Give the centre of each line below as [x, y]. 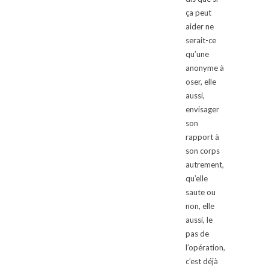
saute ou [201, 192]
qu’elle [197, 179]
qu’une [197, 54]
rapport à [202, 137]
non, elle [200, 206]
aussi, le [199, 220]
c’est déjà [202, 261]
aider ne [200, 27]
